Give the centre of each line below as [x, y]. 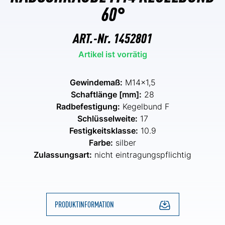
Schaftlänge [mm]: [106, 94]
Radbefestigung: [88, 106]
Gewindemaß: [96, 82]
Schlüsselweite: [107, 118]
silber [125, 142]
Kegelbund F [144, 106]
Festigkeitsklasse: [103, 130]
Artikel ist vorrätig [113, 54]
